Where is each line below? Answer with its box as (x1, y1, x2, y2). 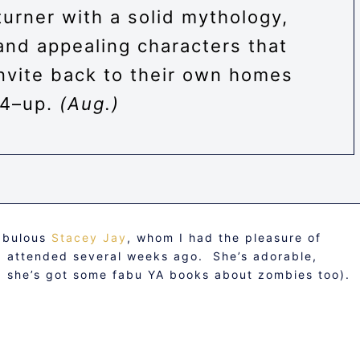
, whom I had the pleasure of (127, 231, 321, 244)
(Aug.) (59, 93, 120, 114)
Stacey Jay (51, 231, 127, 244)
